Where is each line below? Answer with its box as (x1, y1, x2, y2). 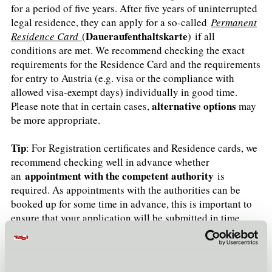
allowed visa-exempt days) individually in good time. (11, 84, 237, 99)
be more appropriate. (11, 112, 100, 127)
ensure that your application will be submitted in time (11, 210, 240, 225)
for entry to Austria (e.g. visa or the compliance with (11, 70, 234, 85)
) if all (188, 29, 215, 43)
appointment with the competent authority (25, 168, 217, 183)
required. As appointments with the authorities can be (11, 182, 240, 197)
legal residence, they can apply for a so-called (11, 15, 211, 29)
